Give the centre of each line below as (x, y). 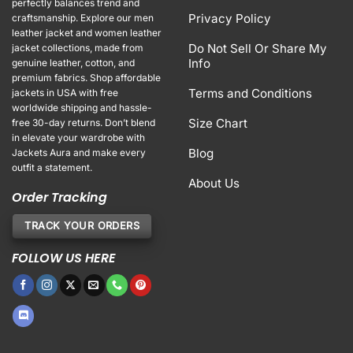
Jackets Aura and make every (79, 152)
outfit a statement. (52, 167)
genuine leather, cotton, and (73, 62)
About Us (214, 183)
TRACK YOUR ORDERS (82, 225)
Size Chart (218, 123)
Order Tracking (59, 197)
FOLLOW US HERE (64, 258)
